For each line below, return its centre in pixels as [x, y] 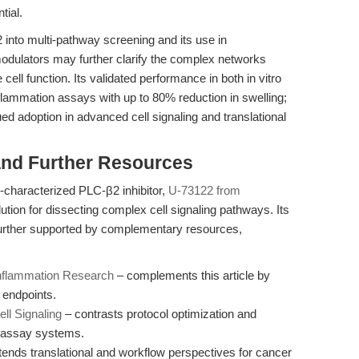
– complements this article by [192, 275]
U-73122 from [204, 190]
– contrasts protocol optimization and [159, 314]
